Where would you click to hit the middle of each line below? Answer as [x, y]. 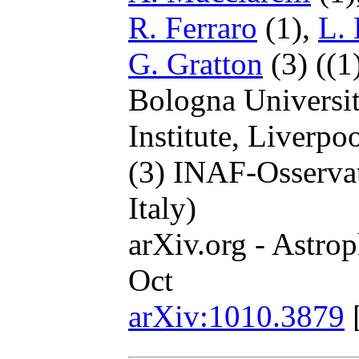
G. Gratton [196, 64]
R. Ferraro [193, 28]
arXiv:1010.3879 [236, 316]
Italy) [162, 208]
